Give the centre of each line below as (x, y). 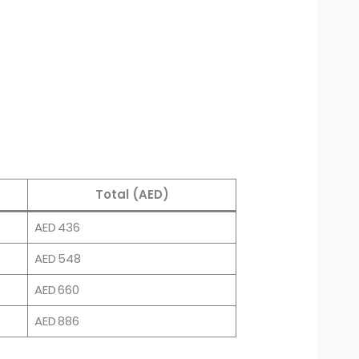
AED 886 (56, 321)
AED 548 (57, 259)
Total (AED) (132, 195)
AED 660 (56, 290)
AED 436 (57, 228)
